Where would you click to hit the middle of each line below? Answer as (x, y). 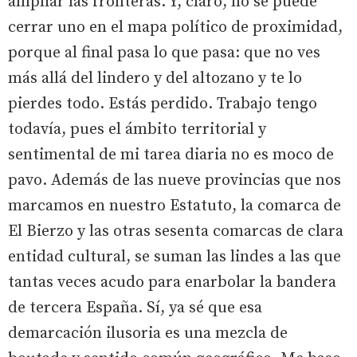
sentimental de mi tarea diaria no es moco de (171, 155)
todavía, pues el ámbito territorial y (137, 129)
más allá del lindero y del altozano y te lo (155, 78)
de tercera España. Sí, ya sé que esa (135, 308)
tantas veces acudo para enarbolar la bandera (172, 282)
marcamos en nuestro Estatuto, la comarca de (175, 206)
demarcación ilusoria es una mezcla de (148, 333)
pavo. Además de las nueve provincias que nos (175, 180)
